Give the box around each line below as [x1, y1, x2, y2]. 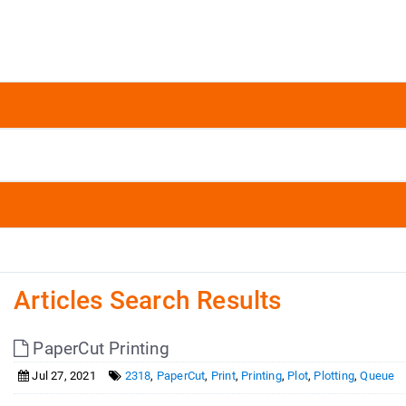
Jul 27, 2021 [29, 369, 96, 382]
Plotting [314, 369, 355, 382]
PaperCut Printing [28, 338, 169, 359]
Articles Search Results [13, 285, 282, 315]
